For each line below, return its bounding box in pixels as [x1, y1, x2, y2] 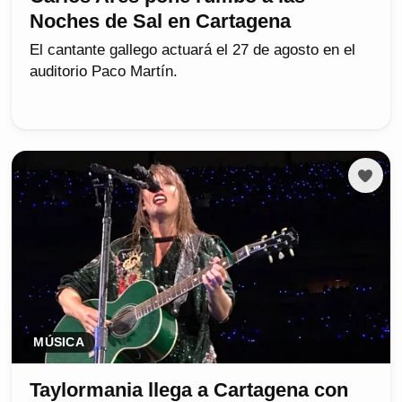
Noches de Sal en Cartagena [30, 10, 292, 33]
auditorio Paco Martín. [30, 63, 179, 81]
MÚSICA [33, 336, 84, 350]
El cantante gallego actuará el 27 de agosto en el [30, 41, 356, 59]
